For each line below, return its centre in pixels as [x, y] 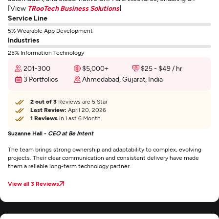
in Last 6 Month [79, 118]
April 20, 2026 [86, 109]
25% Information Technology [46, 52]
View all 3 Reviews [33, 183]
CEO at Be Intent [71, 133]
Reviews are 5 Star [82, 101]
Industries [24, 40]
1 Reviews [44, 118]
